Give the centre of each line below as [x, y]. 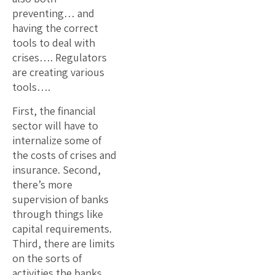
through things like [58, 214]
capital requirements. [62, 228]
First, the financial [54, 110]
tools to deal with [54, 42]
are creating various [58, 72]
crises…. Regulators [60, 57]
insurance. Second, [56, 169]
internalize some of [57, 140]
